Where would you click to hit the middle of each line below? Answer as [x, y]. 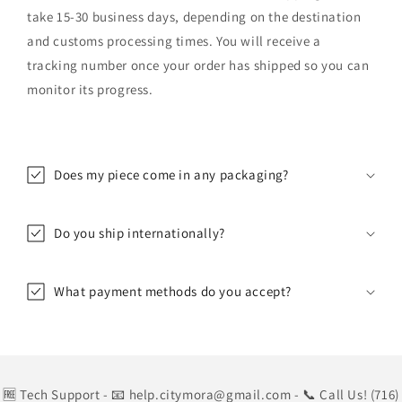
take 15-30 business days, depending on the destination [194, 16]
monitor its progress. [90, 89]
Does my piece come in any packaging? [171, 174]
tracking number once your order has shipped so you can [198, 65]
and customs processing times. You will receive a [174, 40]
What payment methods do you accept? [173, 291]
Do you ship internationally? [140, 232]
